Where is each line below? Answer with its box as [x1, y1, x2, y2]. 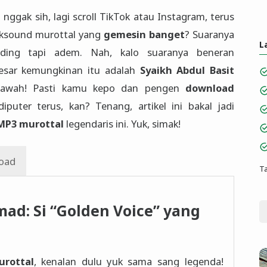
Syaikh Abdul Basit [139, 63, 235, 77]
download [185, 81, 235, 95]
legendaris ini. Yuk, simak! [64, 117, 181, 131]
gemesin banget [103, 27, 185, 42]
